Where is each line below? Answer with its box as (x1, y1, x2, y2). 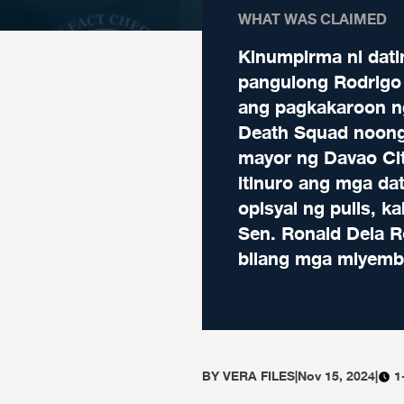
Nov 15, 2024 (298, 366, 375, 387)
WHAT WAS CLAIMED (238, 8, 387, 32)
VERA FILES (223, 366, 295, 387)
